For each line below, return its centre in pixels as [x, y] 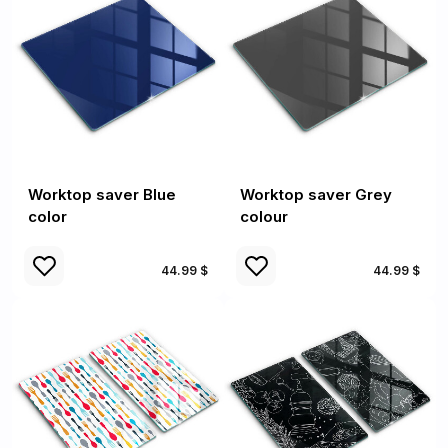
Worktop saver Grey [316, 194]
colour [264, 216]
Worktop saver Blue [102, 194]
